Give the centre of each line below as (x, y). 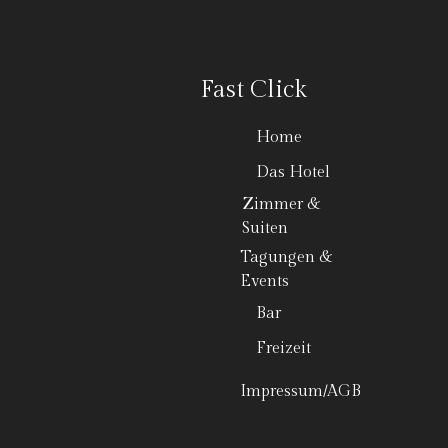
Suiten (265, 229)
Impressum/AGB (300, 392)
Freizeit (283, 349)
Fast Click (253, 90)
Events (264, 282)
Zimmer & (282, 205)
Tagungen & (286, 258)
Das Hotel (292, 173)
